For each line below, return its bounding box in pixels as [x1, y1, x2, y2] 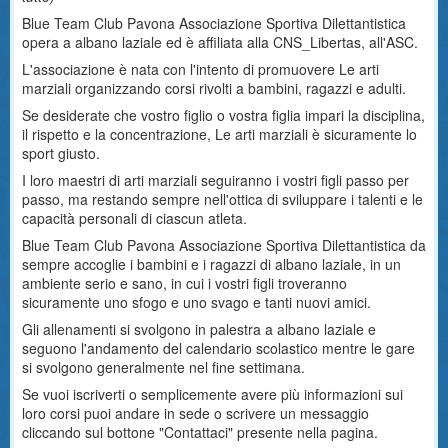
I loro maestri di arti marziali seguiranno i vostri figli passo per [22, 170, 409, 190]
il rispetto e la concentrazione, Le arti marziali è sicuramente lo [22, 124, 417, 144]
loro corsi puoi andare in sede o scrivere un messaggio [22, 403, 369, 423]
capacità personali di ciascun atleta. [22, 208, 247, 228]
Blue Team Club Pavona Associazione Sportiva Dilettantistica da [22, 235, 426, 255]
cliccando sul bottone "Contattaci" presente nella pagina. [22, 422, 378, 442]
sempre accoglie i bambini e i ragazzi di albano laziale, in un [22, 254, 401, 274]
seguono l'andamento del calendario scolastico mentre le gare [22, 338, 415, 358]
